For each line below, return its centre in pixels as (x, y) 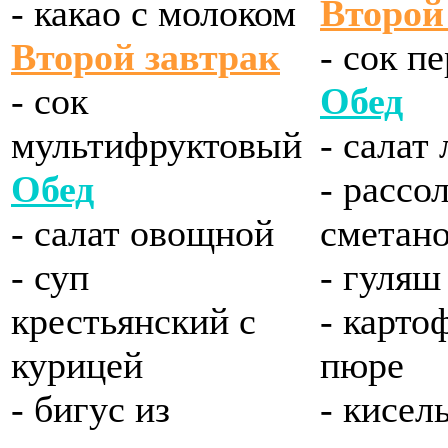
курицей (77, 365)
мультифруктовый (156, 145)
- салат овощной (142, 233)
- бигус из (90, 409)
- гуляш (380, 277)
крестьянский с (133, 321)
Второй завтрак (145, 57)
